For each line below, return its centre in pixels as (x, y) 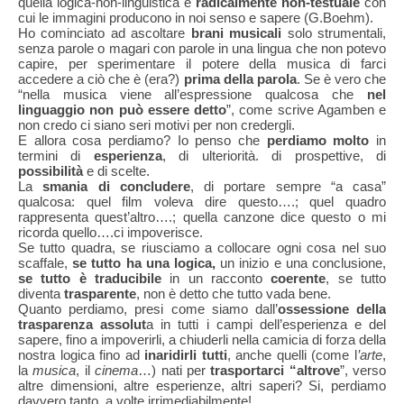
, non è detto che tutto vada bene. (234, 294)
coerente (298, 278)
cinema (117, 370)
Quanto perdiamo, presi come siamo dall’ (148, 309)
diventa (41, 294)
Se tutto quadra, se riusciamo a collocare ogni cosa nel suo (202, 248)
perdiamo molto (318, 140)
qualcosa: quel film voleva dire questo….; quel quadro (202, 202)
